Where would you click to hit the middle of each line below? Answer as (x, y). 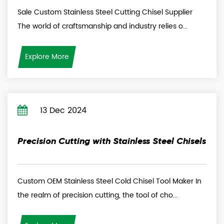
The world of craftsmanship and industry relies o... (102, 26)
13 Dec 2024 (62, 110)
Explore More (47, 57)
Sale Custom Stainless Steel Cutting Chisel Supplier (105, 12)
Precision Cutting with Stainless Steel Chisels (112, 141)
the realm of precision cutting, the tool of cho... (97, 195)
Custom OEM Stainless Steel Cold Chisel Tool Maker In (109, 181)
